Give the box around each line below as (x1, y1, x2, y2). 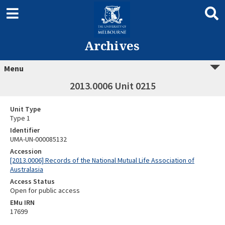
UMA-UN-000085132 (10, 135, 67, 144)
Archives (84, 37, 140, 54)
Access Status (10, 177, 55, 186)
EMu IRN (10, 198, 35, 207)
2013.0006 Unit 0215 (69, 79, 156, 92)
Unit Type (10, 104, 41, 114)
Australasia (10, 165, 43, 174)
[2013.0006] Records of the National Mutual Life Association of (10, 156, 194, 165)
